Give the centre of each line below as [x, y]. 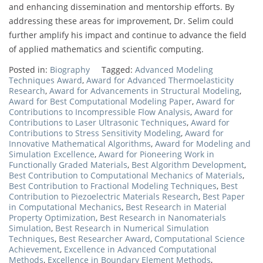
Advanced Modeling [174, 69]
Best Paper [224, 196]
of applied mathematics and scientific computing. [106, 49]
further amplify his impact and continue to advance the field [128, 35]
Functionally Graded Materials [68, 164]
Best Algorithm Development [188, 164]
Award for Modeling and [203, 143]
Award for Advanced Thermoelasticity [160, 80]
